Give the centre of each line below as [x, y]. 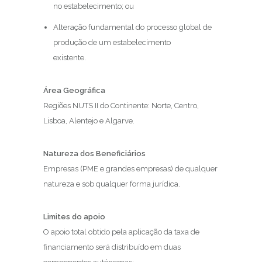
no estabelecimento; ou [93, 6]
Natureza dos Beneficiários [94, 154]
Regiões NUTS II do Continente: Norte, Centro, [121, 106]
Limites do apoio [74, 217]
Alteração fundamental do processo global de [132, 27]
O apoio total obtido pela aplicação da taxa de [121, 232]
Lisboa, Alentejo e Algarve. [89, 121]
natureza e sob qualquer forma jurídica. [112, 184]
